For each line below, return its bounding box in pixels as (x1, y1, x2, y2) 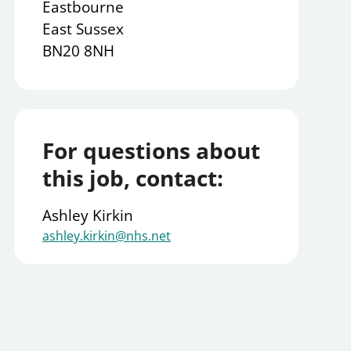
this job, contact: (42, 163, 223, 194)
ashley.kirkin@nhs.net (42, 227, 171, 245)
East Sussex (42, 19, 124, 40)
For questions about (42, 136, 260, 166)
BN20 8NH (42, 41, 114, 62)
